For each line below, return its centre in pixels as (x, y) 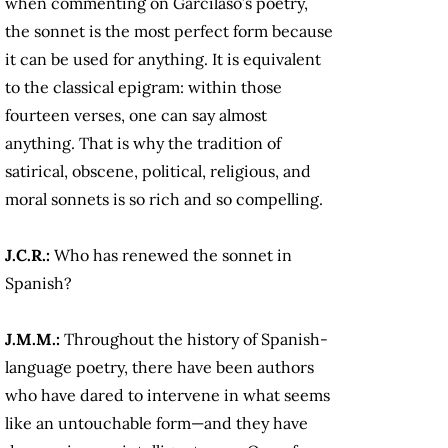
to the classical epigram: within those (143, 87)
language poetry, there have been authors (159, 367)
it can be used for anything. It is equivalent (163, 59)
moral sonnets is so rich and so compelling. (166, 199)
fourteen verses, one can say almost (136, 115)
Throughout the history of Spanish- (196, 339)
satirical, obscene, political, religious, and (158, 171)
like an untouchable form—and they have (156, 423)
